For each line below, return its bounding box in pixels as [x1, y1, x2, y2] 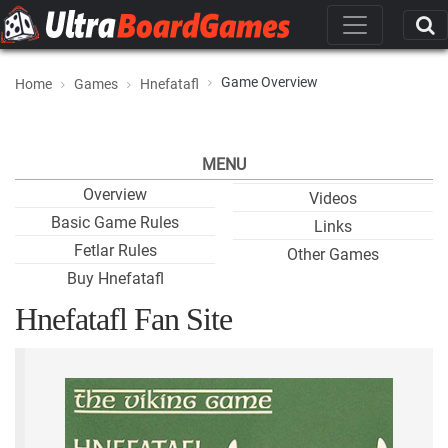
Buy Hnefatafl [66, 269, 164, 288]
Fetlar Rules [73, 241, 157, 260]
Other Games [287, 245, 379, 264]
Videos [309, 189, 357, 208]
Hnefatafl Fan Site [15, 301, 232, 337]
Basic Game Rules [51, 213, 179, 232]
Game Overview [221, 74, 318, 90]
